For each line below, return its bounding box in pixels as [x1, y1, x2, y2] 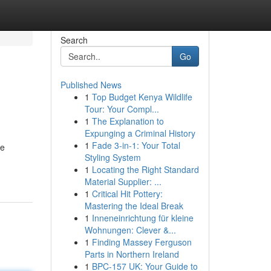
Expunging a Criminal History [84, 127, 195, 139]
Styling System [84, 151, 141, 163]
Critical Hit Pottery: [91, 188, 163, 200]
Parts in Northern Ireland [84, 248, 179, 260]
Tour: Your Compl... [84, 103, 159, 115]
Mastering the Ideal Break [84, 200, 183, 212]
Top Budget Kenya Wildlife [91, 91, 192, 103]
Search [60, 34, 88, 46]
